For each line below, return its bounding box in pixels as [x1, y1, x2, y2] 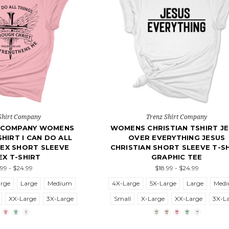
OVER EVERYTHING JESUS [128, 133, 225, 142]
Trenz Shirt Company [146, 112, 208, 122]
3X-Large [46, 195, 74, 203]
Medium [48, 179, 73, 188]
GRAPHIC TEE [151, 153, 202, 162]
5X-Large [150, 179, 177, 188]
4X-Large [112, 179, 140, 188]
